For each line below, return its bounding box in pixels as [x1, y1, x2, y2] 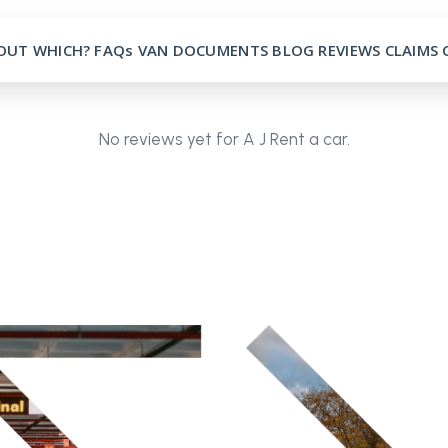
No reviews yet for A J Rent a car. [98, 129, 350, 149]
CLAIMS [384, 40, 439, 60]
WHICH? [32, 40, 91, 60]
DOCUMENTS [172, 40, 269, 60]
